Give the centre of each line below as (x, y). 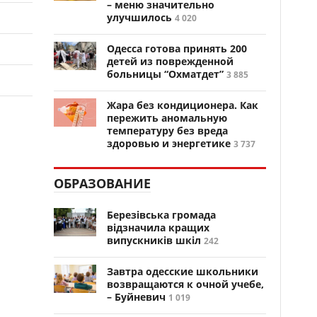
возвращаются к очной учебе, (185, 284)
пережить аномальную (167, 118)
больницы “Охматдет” (165, 74)
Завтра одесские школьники (183, 271)
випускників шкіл (154, 240)
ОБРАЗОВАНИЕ (102, 183)
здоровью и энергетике (169, 143)
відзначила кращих (158, 227)
